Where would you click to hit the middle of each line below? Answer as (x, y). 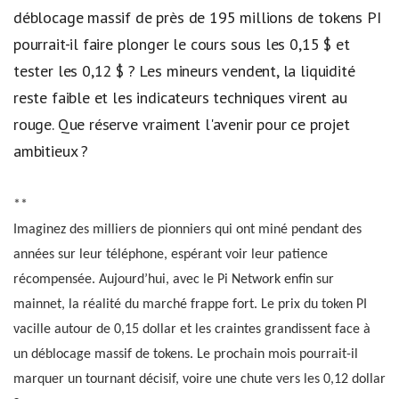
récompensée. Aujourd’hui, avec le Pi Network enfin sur (174, 280)
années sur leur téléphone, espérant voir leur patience (171, 255)
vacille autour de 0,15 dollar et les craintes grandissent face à (192, 330)
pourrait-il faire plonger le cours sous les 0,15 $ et (182, 44)
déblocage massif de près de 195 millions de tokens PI (197, 17)
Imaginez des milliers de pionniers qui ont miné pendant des (187, 230)
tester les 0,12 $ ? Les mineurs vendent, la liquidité (184, 70)
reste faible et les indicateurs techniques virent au (180, 97)
